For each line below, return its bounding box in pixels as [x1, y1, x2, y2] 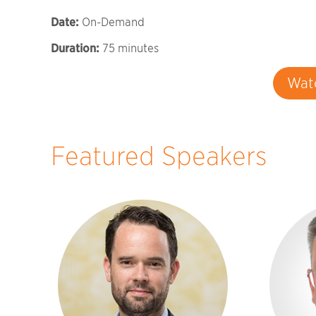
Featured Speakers [51, 140, 267, 171]
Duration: [51, 41, 99, 55]
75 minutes [99, 41, 159, 55]
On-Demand [79, 15, 145, 29]
